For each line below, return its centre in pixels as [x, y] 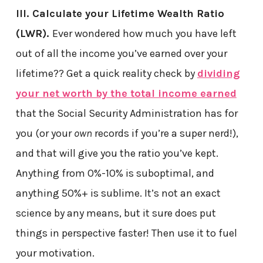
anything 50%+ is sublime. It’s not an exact [118, 193]
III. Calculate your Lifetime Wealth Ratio [120, 14]
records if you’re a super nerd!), [165, 134]
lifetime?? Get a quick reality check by [106, 74]
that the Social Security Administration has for [127, 114]
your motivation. [55, 253]
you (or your [45, 134]
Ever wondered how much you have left [144, 34]
